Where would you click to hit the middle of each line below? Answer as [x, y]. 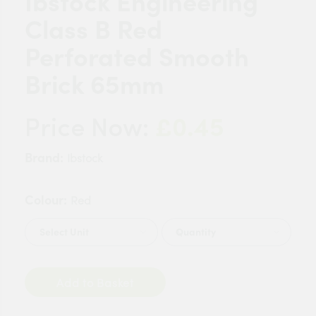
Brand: [44, 158]
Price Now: [90, 130]
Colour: [46, 200]
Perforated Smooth [137, 57]
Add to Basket [115, 282]
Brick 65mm [94, 85]
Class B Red [93, 30]
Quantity [196, 232]
